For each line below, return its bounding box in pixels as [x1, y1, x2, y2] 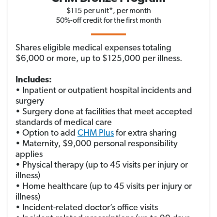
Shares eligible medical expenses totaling [15, 43, 171, 53]
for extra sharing [114, 128, 177, 138]
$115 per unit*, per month [66, 7, 151, 15]
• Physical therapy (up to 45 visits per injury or [15, 160, 188, 170]
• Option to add [15, 128, 77, 138]
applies [15, 150, 43, 159]
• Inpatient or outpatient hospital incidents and [15, 86, 192, 95]
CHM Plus [77, 128, 114, 138]
